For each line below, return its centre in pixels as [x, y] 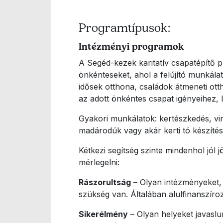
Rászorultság [105, 182]
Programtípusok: [124, 27]
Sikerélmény [103, 214]
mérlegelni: [99, 162]
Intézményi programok [131, 46]
